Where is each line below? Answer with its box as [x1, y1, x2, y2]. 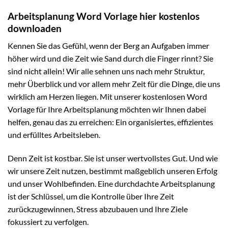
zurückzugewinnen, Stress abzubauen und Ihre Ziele [8, 204, 188, 214]
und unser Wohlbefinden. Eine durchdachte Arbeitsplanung [8, 178, 215, 188]
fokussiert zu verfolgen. [8, 216, 89, 226]
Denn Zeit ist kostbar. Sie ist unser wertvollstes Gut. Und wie [8, 153, 218, 163]
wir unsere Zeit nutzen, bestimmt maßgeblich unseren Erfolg [8, 165, 217, 176]
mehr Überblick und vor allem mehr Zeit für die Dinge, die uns [8, 79, 220, 89]
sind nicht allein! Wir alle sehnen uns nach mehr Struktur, [8, 66, 205, 76]
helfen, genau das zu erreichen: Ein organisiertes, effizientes [8, 117, 213, 127]
